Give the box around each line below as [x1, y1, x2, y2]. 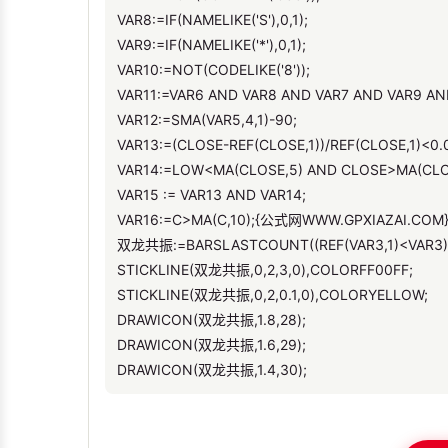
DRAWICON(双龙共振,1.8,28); [117, 310, 306, 328]
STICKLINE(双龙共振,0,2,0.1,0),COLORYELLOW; [117, 285, 428, 303]
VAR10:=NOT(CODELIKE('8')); [117, 60, 310, 78]
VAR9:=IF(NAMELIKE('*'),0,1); [117, 35, 306, 53]
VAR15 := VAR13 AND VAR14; [117, 185, 306, 203]
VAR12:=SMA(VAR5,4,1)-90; [117, 110, 297, 128]
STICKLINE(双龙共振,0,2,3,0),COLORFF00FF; [117, 260, 413, 278]
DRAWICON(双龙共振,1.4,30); [117, 360, 307, 378]
